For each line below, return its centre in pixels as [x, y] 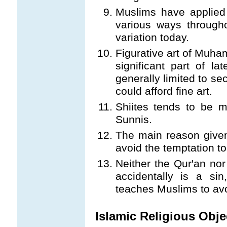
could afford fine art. [164, 91]
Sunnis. [134, 120]
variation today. [152, 37]
